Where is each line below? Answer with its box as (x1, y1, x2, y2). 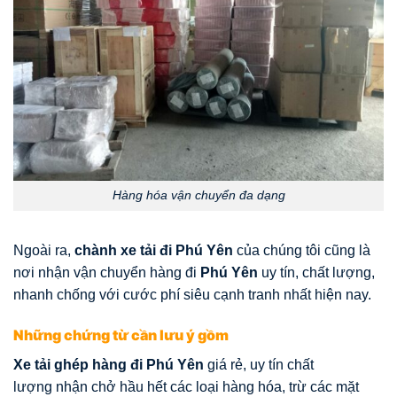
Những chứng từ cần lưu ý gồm (13, 326, 229, 345)
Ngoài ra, (13, 243, 74, 259)
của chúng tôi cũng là (233, 243, 370, 259)
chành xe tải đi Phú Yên (74, 243, 233, 259)
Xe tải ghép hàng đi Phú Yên (13, 357, 207, 373)
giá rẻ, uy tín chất (207, 357, 314, 373)
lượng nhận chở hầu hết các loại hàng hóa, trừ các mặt (13, 379, 359, 395)
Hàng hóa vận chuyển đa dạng (112, 188, 285, 203)
